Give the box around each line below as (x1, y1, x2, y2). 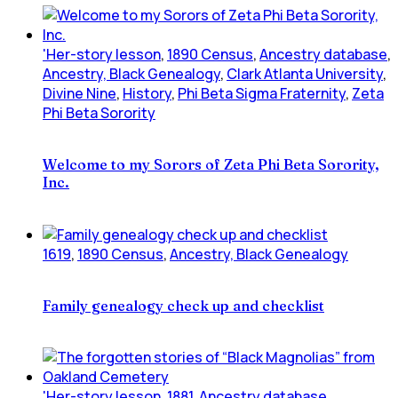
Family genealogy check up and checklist (43, 296, 324, 314)
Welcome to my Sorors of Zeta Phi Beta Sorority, (43, 155, 379, 174)
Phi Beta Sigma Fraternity (178, 84, 346, 103)
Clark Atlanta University (227, 64, 383, 84)
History (123, 84, 171, 103)
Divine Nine (43, 84, 116, 103)
